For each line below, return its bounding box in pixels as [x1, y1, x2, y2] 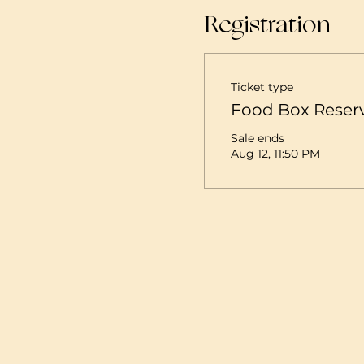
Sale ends [230, 131, 284, 146]
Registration [203, 6, 331, 44]
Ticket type [230, 80, 293, 95]
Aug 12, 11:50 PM [230, 146, 320, 162]
